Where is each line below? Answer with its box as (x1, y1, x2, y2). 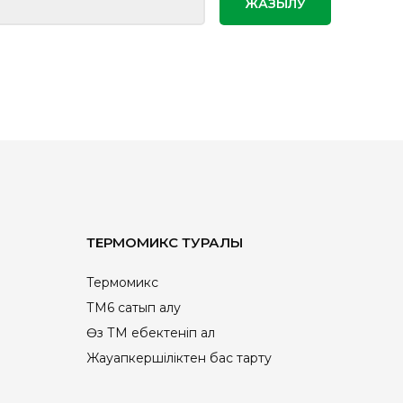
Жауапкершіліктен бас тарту (86, 350, 272, 366)
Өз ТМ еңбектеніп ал (86, 325, 215, 341)
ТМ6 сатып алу (86, 300, 181, 316)
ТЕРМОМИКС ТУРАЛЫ (86, 234, 243, 251)
